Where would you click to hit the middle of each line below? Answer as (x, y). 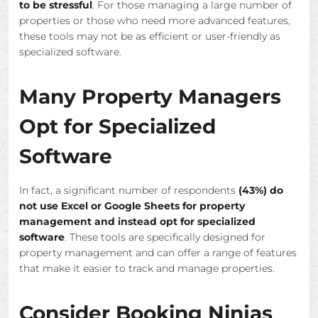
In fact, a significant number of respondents (129, 190)
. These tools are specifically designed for (165, 237)
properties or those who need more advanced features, (155, 21)
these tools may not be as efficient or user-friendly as (150, 36)
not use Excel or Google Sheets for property (132, 206)
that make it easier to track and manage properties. (147, 268)
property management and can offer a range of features (158, 253)
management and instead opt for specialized (137, 221)
